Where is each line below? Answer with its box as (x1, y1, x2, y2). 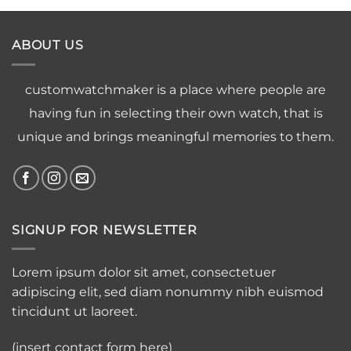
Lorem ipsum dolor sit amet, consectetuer (12, 265, 276, 280)
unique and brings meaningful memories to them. (17, 128, 334, 144)
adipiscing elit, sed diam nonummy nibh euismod (12, 284, 324, 300)
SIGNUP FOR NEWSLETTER (12, 222, 197, 237)
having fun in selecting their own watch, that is (28, 105, 323, 121)
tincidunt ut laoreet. (12, 304, 137, 320)
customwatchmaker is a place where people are (25, 81, 326, 97)
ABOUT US (12, 38, 84, 53)
